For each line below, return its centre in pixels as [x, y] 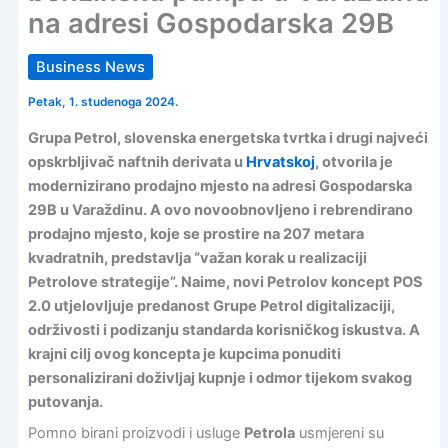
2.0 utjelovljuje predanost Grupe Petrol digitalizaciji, [211, 305]
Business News [90, 67]
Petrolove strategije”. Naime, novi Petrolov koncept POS [225, 281]
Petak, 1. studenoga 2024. [102, 102]
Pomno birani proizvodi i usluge [135, 432]
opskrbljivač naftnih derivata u [136, 161]
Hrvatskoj [280, 161]
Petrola [269, 432]
